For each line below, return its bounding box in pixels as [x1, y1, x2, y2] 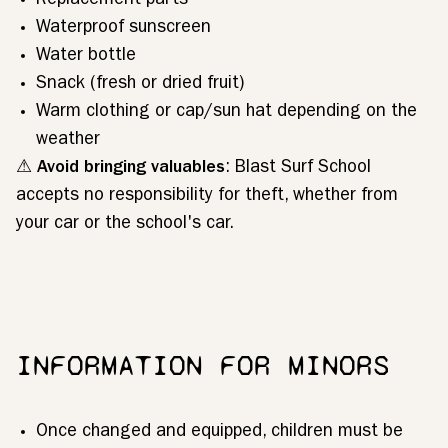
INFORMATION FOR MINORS [16, 347, 390, 383]
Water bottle [36, 48, 136, 66]
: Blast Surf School [225, 160, 371, 178]
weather [36, 132, 100, 150]
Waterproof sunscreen [36, 20, 211, 38]
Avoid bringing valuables [37, 160, 225, 178]
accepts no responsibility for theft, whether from [16, 188, 398, 206]
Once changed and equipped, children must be [36, 424, 403, 442]
